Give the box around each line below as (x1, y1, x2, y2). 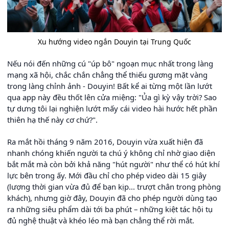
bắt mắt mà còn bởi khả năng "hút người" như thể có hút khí (7, 158, 220, 169)
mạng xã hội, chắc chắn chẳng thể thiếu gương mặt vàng (7, 69, 208, 80)
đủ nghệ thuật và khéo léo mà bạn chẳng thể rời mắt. (7, 215, 194, 225)
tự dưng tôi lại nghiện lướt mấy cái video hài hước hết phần (7, 103, 217, 113)
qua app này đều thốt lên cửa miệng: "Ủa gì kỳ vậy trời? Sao (7, 91, 217, 102)
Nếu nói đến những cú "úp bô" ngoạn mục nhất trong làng (7, 58, 213, 68)
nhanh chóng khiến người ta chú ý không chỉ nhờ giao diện (7, 147, 215, 158)
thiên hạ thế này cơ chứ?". (7, 114, 98, 125)
